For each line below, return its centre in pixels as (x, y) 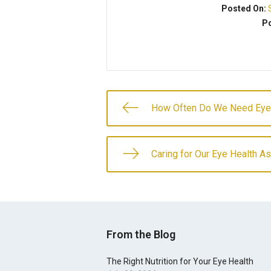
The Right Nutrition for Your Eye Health (180, 262)
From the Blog (141, 235)
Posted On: (245, 9)
